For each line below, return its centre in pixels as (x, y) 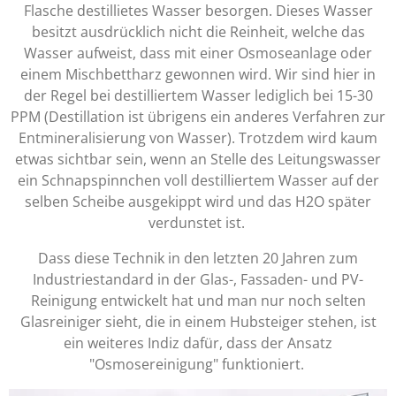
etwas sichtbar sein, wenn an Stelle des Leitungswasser (198, 160)
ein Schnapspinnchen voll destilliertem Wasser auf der (198, 181)
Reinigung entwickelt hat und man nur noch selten (198, 301)
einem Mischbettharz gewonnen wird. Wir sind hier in (198, 75)
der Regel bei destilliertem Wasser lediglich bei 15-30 (198, 96)
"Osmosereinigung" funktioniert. (198, 365)
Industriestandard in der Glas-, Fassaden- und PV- (198, 280)
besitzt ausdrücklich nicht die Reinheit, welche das (198, 32)
